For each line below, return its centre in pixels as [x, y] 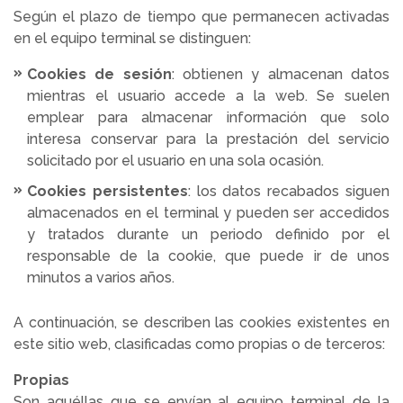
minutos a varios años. [103, 278]
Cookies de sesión [99, 74]
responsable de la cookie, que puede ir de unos [208, 256]
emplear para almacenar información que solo [208, 117]
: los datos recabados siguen [289, 191]
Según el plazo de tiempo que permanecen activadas [201, 17]
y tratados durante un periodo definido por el [208, 234]
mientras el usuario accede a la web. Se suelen [208, 96]
